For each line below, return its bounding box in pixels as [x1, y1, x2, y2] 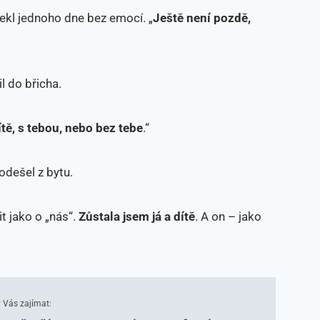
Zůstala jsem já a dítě [79, 209, 195, 224]
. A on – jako [195, 209, 261, 224]
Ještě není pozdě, [153, 10, 251, 25]
